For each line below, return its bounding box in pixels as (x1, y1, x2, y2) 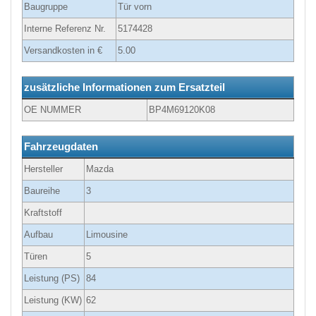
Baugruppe (24, 1, 68, 13)
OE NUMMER (24, 104, 81, 116)
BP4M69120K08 (149, 104, 215, 116)
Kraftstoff (24, 207, 62, 219)
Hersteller (24, 164, 63, 175)
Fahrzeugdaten (24, 140, 98, 153)
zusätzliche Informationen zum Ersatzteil (24, 81, 225, 94)
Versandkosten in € (24, 45, 102, 56)
